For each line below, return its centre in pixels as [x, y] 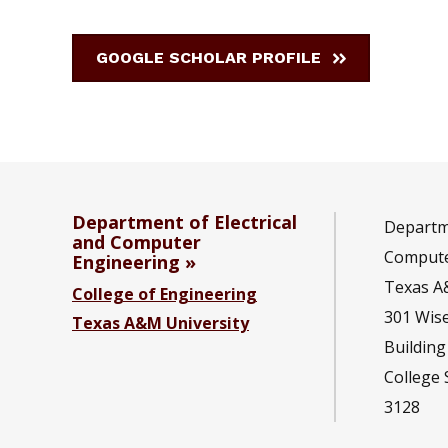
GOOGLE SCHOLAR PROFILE [208, 58]
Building [415, 347]
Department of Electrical [184, 222]
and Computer [136, 242]
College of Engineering [164, 294]
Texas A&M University [160, 323]
